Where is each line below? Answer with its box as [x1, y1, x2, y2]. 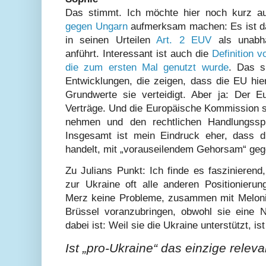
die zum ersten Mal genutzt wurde [65, 61, 229, 73]
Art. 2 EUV [156, 34, 212, 46]
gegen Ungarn [65, 20, 128, 32]
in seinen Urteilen [65, 34, 157, 46]
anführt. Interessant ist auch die [65, 47, 212, 59]
